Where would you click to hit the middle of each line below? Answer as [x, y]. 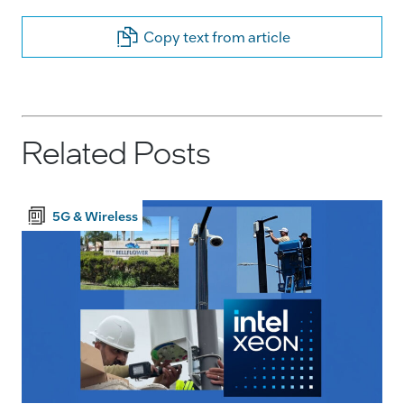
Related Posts [116, 151]
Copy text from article [216, 36]
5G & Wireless [95, 215]
